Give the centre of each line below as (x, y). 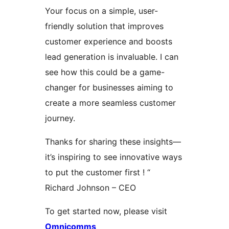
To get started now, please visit (106, 211)
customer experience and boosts (109, 42)
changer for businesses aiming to (109, 88)
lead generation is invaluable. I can (112, 57)
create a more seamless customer (110, 103)
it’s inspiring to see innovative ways (113, 157)
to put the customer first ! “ (98, 173)
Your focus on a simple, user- (101, 11)
